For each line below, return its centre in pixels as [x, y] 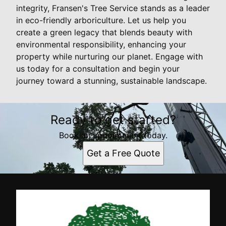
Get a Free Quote [123, 153]
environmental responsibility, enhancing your [101, 44]
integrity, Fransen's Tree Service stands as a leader [113, 8]
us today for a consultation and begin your [98, 68]
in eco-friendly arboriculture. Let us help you [101, 20]
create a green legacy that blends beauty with [104, 32]
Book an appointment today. [113, 135]
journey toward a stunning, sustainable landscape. [111, 80]
